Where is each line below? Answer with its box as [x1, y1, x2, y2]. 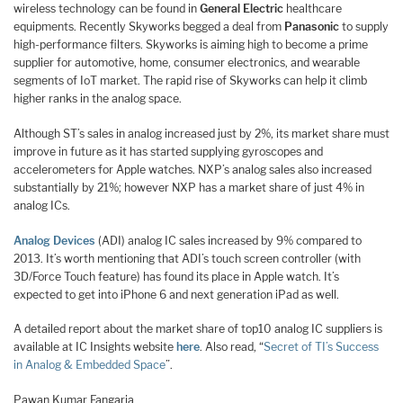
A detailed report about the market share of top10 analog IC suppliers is [13, 322, 382, 336]
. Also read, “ [200, 340, 264, 354]
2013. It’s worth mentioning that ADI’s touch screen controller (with [13, 251, 361, 265]
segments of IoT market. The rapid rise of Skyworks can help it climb [13, 74, 367, 88]
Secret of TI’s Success [264, 340, 379, 354]
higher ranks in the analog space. [13, 92, 182, 106]
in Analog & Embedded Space [13, 358, 166, 372]
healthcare [283, 2, 342, 16]
